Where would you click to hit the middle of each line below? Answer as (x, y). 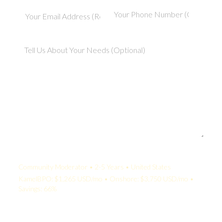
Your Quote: (39, 155)
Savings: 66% (37, 188)
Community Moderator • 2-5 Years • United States (95, 166)
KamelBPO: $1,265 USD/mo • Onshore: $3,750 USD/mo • (106, 178)
